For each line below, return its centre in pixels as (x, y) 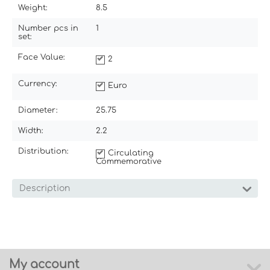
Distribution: (43, 151)
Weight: (33, 8)
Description (45, 188)
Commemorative (129, 161)
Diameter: (38, 110)
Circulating (131, 153)
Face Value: (42, 57)
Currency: (38, 83)
